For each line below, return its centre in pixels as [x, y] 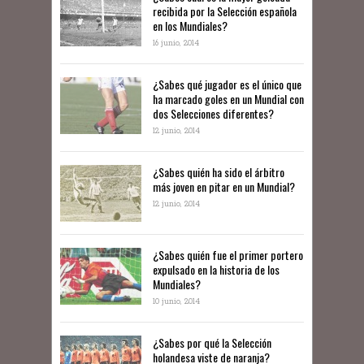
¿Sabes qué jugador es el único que [227, 84]
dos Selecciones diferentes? [213, 114]
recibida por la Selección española [225, 11]
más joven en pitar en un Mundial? [224, 187]
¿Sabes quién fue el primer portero [228, 255]
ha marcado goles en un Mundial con [228, 99]
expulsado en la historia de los [216, 270]
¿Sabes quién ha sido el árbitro [219, 172]
